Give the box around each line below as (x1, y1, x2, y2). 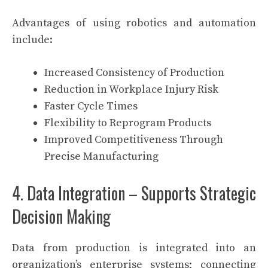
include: (12, 33, 53, 47)
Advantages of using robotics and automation (12, 16, 256, 30)
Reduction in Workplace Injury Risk (44, 83, 218, 96)
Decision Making (12, 204, 111, 229)
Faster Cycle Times (44, 99, 138, 113)
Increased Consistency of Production (44, 66, 224, 80)
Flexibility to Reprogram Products (44, 116, 211, 130)
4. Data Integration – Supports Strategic (12, 181, 256, 205)
